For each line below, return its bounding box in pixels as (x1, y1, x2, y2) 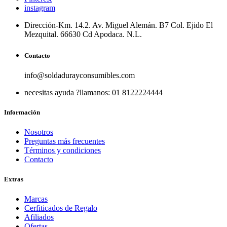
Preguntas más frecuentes (24, 137, 105, 146)
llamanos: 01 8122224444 (80, 88, 163, 97)
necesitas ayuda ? (24, 88, 80, 97)
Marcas (24, 195, 48, 204)
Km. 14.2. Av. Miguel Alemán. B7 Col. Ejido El (58, 21, 213, 30)
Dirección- (24, 21, 58, 30)
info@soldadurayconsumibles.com (24, 70, 135, 80)
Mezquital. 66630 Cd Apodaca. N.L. (24, 30, 142, 39)
